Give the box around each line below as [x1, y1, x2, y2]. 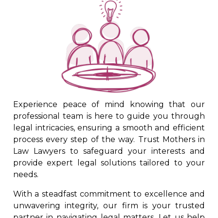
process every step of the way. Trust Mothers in [13, 135, 205, 145]
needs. [13, 170, 38, 180]
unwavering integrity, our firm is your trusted [13, 201, 205, 211]
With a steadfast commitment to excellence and [13, 189, 205, 199]
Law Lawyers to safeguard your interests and [13, 146, 205, 156]
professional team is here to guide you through [13, 111, 205, 121]
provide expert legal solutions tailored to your [13, 158, 205, 168]
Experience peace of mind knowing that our [13, 100, 205, 109]
